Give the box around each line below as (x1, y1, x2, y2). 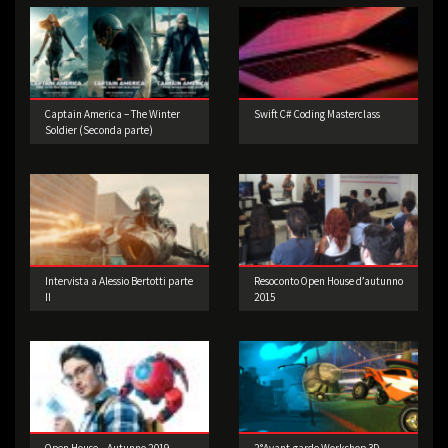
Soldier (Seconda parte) (45, 123, 153, 138)
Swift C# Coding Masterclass (254, 107, 380, 122)
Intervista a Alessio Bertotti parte (45, 274, 193, 289)
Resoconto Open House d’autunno (254, 274, 403, 289)
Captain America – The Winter (45, 107, 180, 122)
